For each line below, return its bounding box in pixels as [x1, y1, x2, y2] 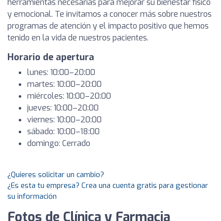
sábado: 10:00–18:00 [27, 126, 100, 137]
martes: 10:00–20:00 [27, 79, 102, 89]
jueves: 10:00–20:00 [27, 103, 99, 113]
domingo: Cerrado [27, 138, 90, 148]
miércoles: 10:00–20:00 [27, 91, 111, 101]
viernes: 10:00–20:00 [27, 114, 102, 125]
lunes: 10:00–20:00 [27, 67, 95, 77]
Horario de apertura [7, 51, 94, 63]
